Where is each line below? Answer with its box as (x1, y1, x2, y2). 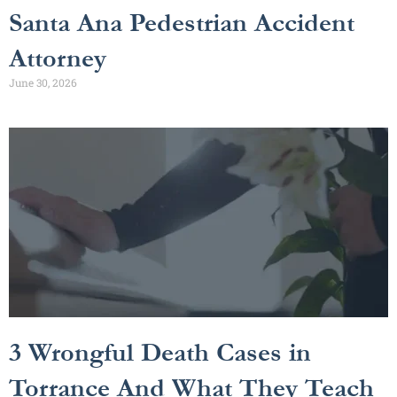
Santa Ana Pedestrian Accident (9, 4, 354, 42)
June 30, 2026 (9, 74, 77, 90)
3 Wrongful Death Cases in (9, 333, 311, 371)
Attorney (9, 39, 106, 77)
